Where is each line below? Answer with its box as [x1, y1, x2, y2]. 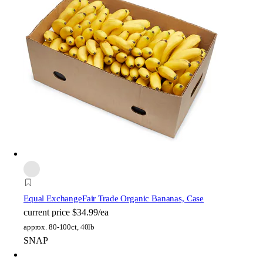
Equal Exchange [23, 194, 82, 204]
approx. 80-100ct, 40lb [23, 222, 95, 232]
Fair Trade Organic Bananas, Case [82, 194, 204, 204]
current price [23, 207, 70, 218]
